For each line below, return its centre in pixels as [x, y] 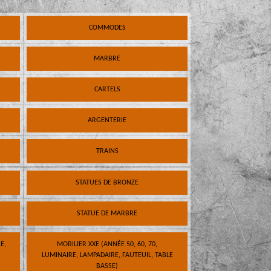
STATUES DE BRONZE [107, 182]
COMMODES [107, 28]
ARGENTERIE [107, 121]
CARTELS [107, 90]
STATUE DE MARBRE [107, 213]
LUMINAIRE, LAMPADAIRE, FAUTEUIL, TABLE [107, 255]
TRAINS [107, 152]
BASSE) [107, 266]
